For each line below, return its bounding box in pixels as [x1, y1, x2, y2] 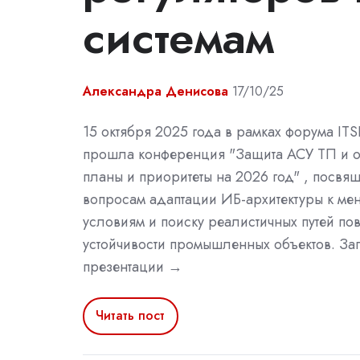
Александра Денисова [83, 81, 228, 100]
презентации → [83, 256, 182, 277]
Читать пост [96, 306, 166, 325]
